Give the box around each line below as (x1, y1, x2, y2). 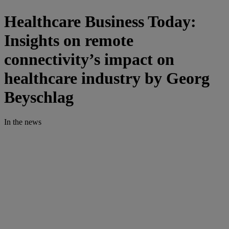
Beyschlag (4, 87, 74, 106)
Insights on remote (4, 31, 133, 50)
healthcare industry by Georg (4, 68, 210, 87)
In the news (4, 118, 41, 127)
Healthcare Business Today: (4, 12, 196, 31)
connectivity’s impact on (4, 50, 174, 68)
